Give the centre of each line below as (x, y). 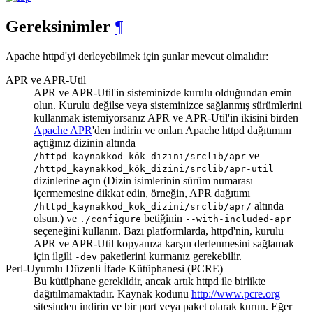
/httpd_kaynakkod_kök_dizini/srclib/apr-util (154, 168)
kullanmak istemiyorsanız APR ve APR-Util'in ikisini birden (166, 117)
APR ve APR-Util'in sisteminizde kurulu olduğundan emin (163, 92)
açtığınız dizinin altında (85, 143)
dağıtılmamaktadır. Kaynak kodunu (112, 293)
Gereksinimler (60, 26)
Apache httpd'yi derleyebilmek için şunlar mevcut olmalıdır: (137, 56)
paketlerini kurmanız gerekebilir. (169, 256)
